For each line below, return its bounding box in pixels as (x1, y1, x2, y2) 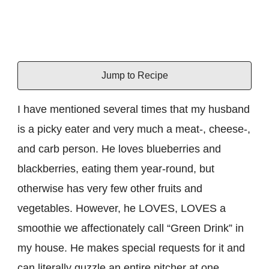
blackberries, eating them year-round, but (17, 163, 214, 175)
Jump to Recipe (101, 70, 168, 81)
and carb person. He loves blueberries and (17, 143, 221, 156)
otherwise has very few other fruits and (17, 183, 202, 195)
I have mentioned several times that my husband (17, 103, 250, 116)
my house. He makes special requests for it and (17, 242, 245, 255)
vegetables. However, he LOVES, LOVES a (17, 202, 226, 215)
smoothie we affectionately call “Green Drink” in (17, 222, 244, 235)
